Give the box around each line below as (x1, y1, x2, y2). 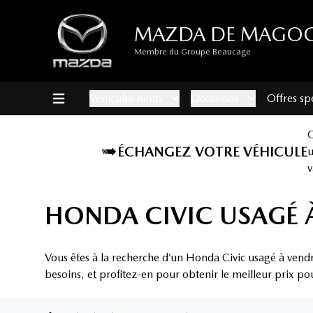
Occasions (191, 92, 239, 105)
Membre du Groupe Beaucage (134, 47, 251, 57)
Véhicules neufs (89, 92, 163, 105)
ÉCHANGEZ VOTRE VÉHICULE (117, 143, 307, 161)
